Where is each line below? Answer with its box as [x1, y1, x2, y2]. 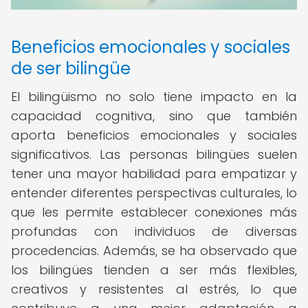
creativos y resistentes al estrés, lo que [11, 280, 297, 298]
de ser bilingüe [11, 57, 131, 80]
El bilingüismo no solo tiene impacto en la [11, 88, 297, 105]
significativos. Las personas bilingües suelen [11, 146, 297, 163]
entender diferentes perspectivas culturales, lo [11, 184, 297, 201]
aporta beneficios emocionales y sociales [11, 126, 297, 144]
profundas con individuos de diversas [11, 223, 297, 240]
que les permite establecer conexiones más [11, 203, 297, 221]
